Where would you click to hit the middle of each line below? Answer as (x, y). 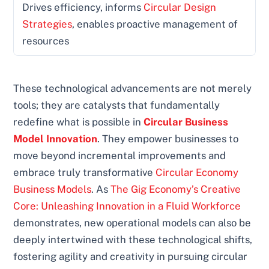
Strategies (47, 24)
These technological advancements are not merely (133, 89)
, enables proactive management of (155, 24)
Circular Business (186, 122)
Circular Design (180, 8)
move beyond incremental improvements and (120, 156)
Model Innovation (56, 139)
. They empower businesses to (168, 139)
